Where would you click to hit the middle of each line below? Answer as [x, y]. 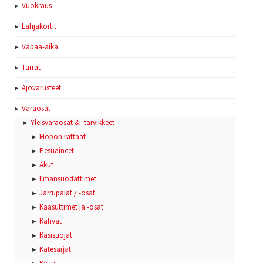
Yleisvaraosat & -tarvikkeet [73, 123]
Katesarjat [55, 249]
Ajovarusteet [41, 88]
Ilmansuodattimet [68, 179]
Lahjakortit [39, 26]
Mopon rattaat [63, 137]
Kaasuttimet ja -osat [71, 207]
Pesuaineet [57, 151]
